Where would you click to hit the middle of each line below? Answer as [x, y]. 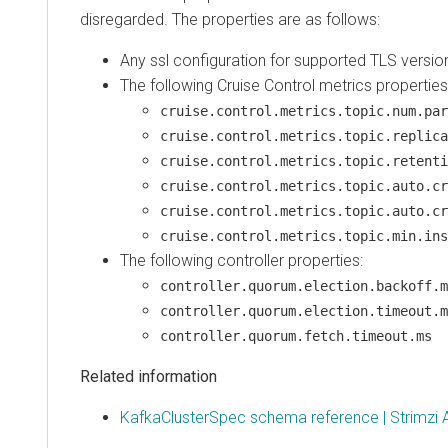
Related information [148, 376]
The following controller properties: [241, 260]
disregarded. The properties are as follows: [230, 19]
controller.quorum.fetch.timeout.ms [296, 335]
